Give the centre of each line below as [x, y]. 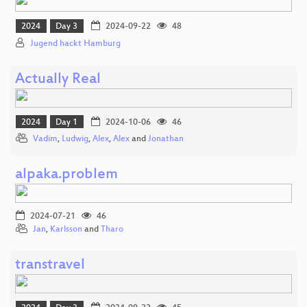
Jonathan [166, 139]
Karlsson [66, 230]
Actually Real [58, 79]
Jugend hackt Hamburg [75, 44]
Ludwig [75, 139]
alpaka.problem [66, 175]
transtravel [50, 266]
